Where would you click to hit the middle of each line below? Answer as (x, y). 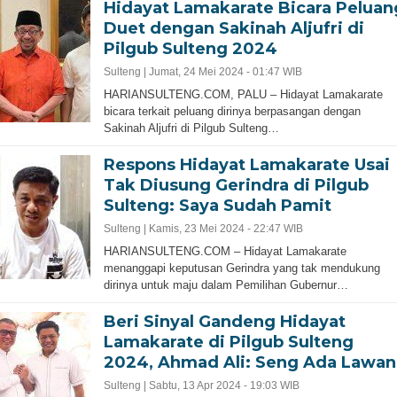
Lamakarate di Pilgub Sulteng (228, 342)
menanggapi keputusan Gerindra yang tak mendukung (241, 268)
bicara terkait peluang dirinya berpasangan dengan (232, 111)
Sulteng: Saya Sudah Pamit (217, 206)
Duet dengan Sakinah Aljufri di (234, 28)
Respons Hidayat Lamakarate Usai (246, 165)
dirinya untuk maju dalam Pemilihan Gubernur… (226, 285)
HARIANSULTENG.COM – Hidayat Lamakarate (225, 251)
